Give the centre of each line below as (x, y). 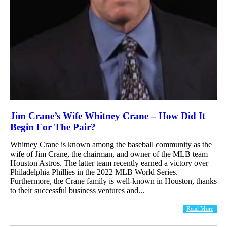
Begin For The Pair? (53, 127)
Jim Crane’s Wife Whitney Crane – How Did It (108, 116)
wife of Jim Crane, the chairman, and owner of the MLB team (109, 154)
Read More (200, 209)
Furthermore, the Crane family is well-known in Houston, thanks (113, 181)
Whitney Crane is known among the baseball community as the (111, 144)
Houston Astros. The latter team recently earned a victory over (109, 163)
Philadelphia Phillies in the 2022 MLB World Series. (94, 172)
